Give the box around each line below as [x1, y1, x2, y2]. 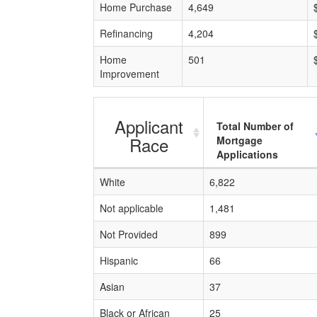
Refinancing [100, 26, 153, 40]
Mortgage [217, 133, 263, 147]
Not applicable [100, 201, 163, 215]
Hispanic [100, 253, 138, 267]
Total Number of [217, 119, 294, 133]
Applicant [114, 114, 183, 139]
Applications [217, 147, 278, 161]
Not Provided [100, 227, 158, 241]
